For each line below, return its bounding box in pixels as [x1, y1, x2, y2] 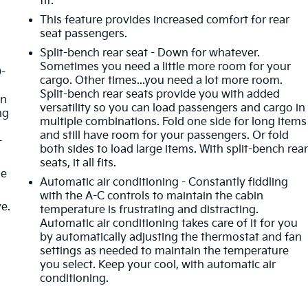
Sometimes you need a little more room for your [40, 60, 291, 74]
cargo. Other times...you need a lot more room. [40, 74, 283, 87]
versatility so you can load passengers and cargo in [40, 101, 306, 115]
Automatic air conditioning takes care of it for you [40, 217, 298, 230]
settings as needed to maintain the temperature [40, 244, 289, 258]
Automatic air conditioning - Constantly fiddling [40, 175, 289, 189]
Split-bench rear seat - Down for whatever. [40, 46, 261, 60]
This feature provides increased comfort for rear [40, 13, 290, 27]
